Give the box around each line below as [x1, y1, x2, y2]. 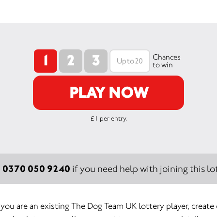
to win [152, 60, 173, 69]
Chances [152, 52, 181, 62]
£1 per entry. [90, 114, 127, 122]
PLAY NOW [69, 83, 148, 102]
